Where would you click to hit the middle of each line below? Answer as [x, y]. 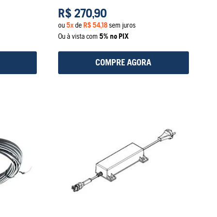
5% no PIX [114, 36]
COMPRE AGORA [124, 62]
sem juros [121, 25]
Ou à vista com [78, 36]
